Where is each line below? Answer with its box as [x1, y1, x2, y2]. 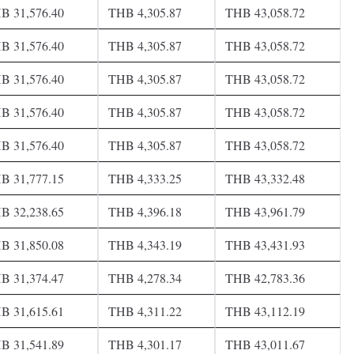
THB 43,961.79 [225, 202, 305, 220]
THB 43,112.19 [225, 302, 305, 319]
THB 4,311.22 [108, 302, 182, 319]
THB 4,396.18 [108, 202, 182, 220]
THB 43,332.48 [225, 169, 305, 186]
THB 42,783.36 [225, 269, 305, 286]
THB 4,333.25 [108, 169, 182, 186]
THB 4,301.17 [108, 335, 182, 352]
